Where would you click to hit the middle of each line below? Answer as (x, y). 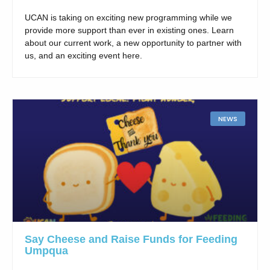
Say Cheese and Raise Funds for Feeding (131, 240)
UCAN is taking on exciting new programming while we (128, 18)
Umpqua (46, 251)
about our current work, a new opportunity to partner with (133, 43)
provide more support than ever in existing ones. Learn (129, 30)
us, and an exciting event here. (83, 56)
